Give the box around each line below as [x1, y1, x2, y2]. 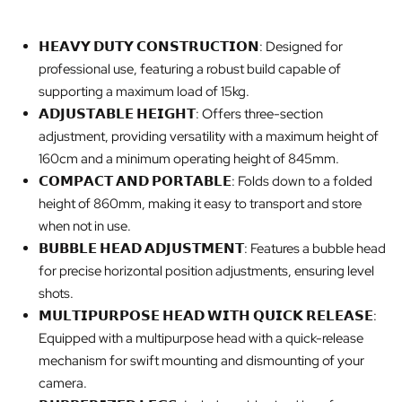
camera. [39, 373, 88, 392]
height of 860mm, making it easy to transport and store [39, 194, 363, 213]
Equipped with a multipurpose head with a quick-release [39, 328, 364, 347]
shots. [39, 284, 74, 302]
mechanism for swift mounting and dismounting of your [39, 351, 365, 370]
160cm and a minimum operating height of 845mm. [39, 149, 340, 168]
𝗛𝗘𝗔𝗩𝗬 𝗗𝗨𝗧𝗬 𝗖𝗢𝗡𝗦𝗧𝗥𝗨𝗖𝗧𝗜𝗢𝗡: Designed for [39, 37, 344, 56]
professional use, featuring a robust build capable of [39, 59, 342, 78]
